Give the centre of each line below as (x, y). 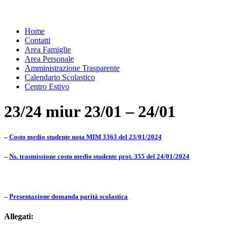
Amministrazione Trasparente (72, 68)
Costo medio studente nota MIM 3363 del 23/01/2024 (85, 137)
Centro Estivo (47, 87)
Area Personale (49, 59)
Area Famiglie (48, 50)
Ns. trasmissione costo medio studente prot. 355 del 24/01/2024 (99, 156)
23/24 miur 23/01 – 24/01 (90, 112)
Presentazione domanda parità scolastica (69, 197)
